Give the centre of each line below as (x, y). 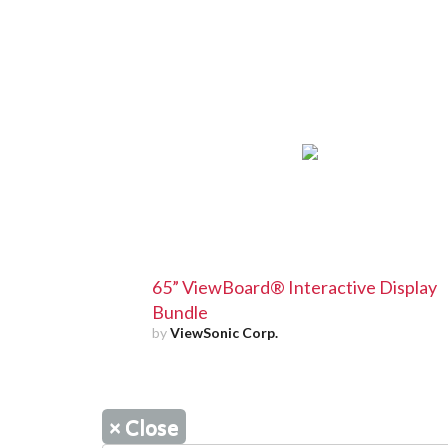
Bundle (180, 311)
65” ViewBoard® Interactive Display (294, 286)
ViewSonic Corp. (224, 332)
